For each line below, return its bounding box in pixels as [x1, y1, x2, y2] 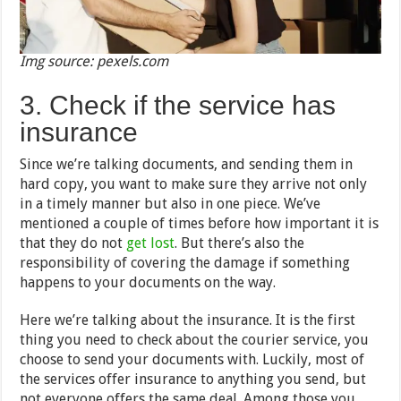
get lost [126, 234, 175, 252]
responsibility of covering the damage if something [20, 253, 351, 271]
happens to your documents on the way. [20, 273, 277, 291]
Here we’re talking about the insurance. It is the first [20, 311, 356, 328]
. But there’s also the [175, 234, 305, 252]
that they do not [20, 234, 127, 252]
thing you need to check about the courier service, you [20, 330, 370, 348]
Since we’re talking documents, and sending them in [20, 155, 354, 173]
